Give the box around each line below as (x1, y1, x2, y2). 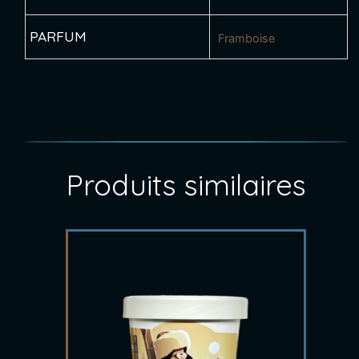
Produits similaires (66, 166, 306, 203)
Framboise (217, 30, 275, 45)
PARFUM (29, 26, 87, 45)
